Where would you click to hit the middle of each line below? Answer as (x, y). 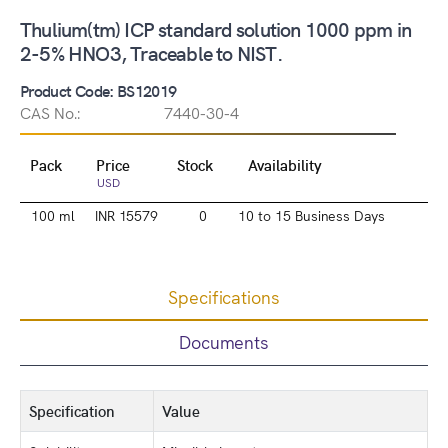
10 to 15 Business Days (312, 215)
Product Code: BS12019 (98, 90)
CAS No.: (50, 112)
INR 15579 (126, 215)
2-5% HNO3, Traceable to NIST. (151, 52)
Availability (285, 164)
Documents (224, 341)
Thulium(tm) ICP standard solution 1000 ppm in (216, 28)
